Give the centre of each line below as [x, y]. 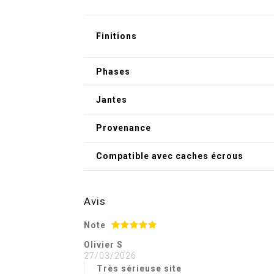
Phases [113, 71]
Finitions [117, 36]
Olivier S [103, 244]
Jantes [112, 99]
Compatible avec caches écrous [170, 156]
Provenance [124, 128]
